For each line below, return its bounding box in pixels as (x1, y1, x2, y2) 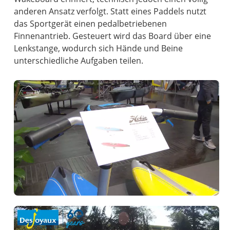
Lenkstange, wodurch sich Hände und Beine (14, 43, 183, 54)
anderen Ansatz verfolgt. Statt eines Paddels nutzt (14, 6, 207, 17)
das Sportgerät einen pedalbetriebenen (14, 18, 167, 30)
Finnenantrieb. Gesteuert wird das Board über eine (14, 30, 212, 42)
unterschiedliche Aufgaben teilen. (14, 55, 144, 67)
